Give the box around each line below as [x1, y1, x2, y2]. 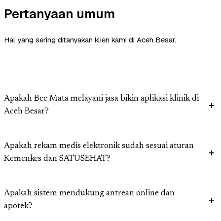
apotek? [4, 202, 33, 211]
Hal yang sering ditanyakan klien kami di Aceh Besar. [4, 35, 176, 45]
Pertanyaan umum [4, 5, 115, 23]
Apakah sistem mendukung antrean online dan [4, 189, 175, 198]
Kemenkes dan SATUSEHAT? [4, 155, 110, 164]
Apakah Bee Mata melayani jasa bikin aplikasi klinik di [4, 95, 199, 104]
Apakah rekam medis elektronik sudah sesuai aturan [4, 142, 194, 151]
